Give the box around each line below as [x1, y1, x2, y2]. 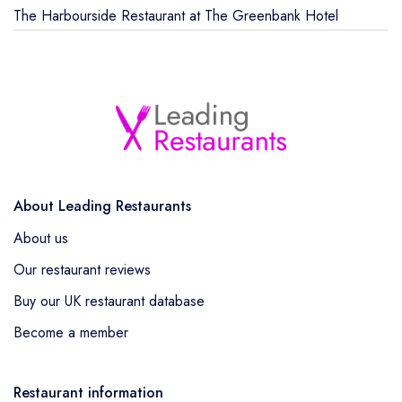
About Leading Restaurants [13, 195, 191, 216]
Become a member [13, 321, 128, 343]
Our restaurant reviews [13, 258, 151, 280]
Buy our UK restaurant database [13, 290, 205, 311]
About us [13, 227, 68, 249]
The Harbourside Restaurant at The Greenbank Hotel [13, 4, 338, 26]
